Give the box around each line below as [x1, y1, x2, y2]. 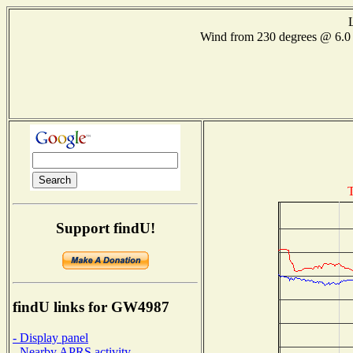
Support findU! [55, 219, 155, 236]
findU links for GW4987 [13, 299, 169, 316]
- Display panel [13, 330, 88, 344]
